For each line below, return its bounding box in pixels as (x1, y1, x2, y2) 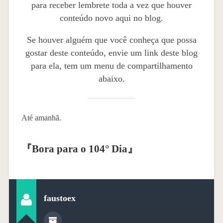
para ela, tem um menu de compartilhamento (30, 61, 193, 71)
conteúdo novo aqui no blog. (60, 13, 163, 23)
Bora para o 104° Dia (31, 143, 127, 155)
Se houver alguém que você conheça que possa (26, 35, 197, 45)
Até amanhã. (21, 113, 61, 122)
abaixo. (98, 74, 125, 84)
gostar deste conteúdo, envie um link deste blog (25, 48, 198, 58)
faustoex (43, 193, 76, 203)
